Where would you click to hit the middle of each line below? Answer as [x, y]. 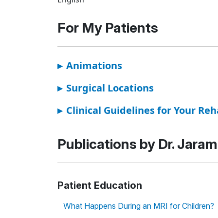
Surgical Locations [110, 88]
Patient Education [100, 185]
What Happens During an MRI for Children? [139, 206]
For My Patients [108, 27]
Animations [94, 65]
